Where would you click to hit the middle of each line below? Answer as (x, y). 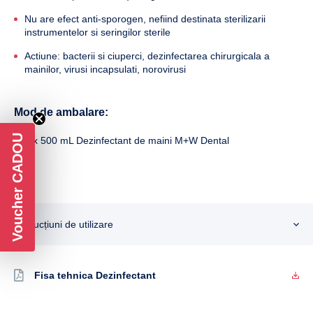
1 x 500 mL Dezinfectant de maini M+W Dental (127, 141)
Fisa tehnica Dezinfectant (95, 276)
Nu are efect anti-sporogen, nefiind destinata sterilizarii (145, 19)
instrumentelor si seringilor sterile (97, 32)
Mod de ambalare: (61, 112)
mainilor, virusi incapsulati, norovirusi (105, 70)
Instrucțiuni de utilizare (64, 225)
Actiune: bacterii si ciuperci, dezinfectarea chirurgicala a (147, 56)
